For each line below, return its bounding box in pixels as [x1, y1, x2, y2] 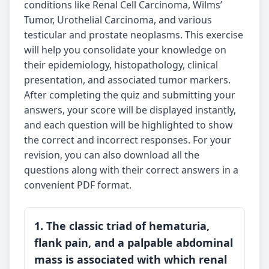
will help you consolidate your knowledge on [24, 43, 226, 56]
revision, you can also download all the [24, 148, 199, 162]
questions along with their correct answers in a [24, 163, 238, 177]
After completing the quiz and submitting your [24, 88, 235, 101]
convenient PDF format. [24, 178, 131, 192]
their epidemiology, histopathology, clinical [24, 58, 218, 71]
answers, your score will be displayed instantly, [24, 103, 236, 116]
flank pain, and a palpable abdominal [34, 235, 233, 250]
